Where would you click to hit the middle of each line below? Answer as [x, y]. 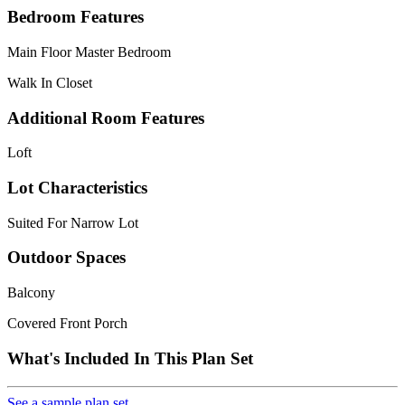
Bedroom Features [75, 17]
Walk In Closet [50, 82]
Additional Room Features [106, 118]
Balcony [31, 293]
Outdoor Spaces [66, 258]
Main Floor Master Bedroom [89, 52]
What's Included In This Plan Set [130, 358]
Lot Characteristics [77, 187]
